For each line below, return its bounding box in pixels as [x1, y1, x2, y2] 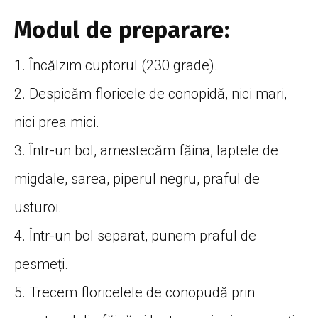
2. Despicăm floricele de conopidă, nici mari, [14, 84, 287, 102]
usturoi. [14, 198, 62, 216]
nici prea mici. [14, 113, 99, 131]
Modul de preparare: [14, 16, 230, 43]
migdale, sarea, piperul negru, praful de [14, 170, 260, 187]
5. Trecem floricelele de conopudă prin [14, 283, 255, 301]
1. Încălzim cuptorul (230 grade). [14, 56, 218, 74]
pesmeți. [14, 255, 68, 273]
